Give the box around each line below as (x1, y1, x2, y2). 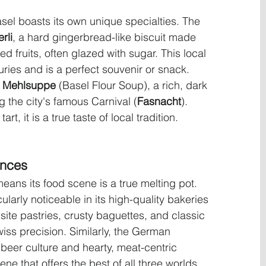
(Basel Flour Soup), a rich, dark (56, 78, 210, 92)
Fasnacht (137, 94, 181, 108)
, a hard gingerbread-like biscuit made (12, 30, 199, 44)
